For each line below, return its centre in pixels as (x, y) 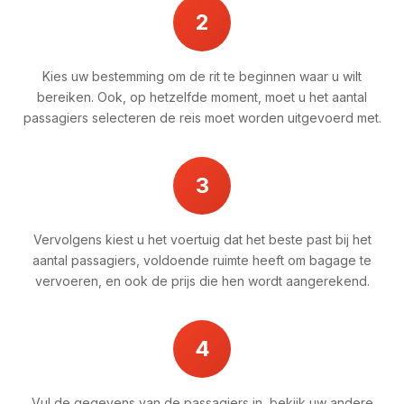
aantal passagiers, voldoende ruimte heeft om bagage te (202, 260)
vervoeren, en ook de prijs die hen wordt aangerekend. (202, 280)
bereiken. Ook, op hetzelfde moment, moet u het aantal (202, 96)
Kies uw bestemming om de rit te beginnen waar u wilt (202, 76)
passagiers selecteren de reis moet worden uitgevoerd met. (202, 117)
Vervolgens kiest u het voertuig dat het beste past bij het (202, 239)
